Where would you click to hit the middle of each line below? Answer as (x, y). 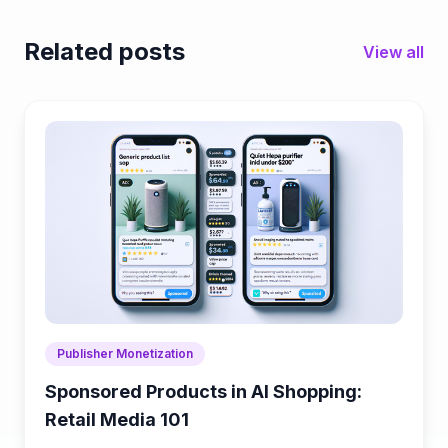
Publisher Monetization (125, 353)
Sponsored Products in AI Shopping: (203, 391)
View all (393, 51)
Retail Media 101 (117, 419)
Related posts (104, 51)
